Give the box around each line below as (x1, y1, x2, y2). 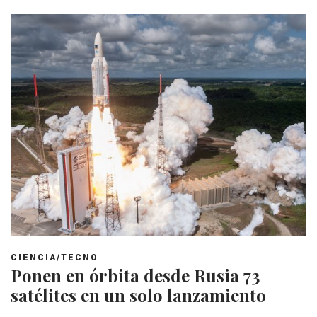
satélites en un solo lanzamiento (11, 283, 266, 306)
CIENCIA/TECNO (11, 252, 98, 263)
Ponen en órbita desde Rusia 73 (11, 263, 260, 287)
